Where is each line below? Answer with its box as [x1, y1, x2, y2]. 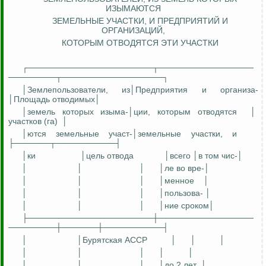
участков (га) [8, 116, 58, 126]
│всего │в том [164, 151, 221, 161]
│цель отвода [81, 151, 134, 161]
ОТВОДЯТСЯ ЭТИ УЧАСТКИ [104, 38, 218, 48]
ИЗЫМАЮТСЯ [106, 4, 161, 14]
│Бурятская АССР [77, 235, 147, 245]
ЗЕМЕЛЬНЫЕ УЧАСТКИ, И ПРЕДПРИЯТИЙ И [52, 16, 228, 26]
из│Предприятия [122, 85, 188, 95]
